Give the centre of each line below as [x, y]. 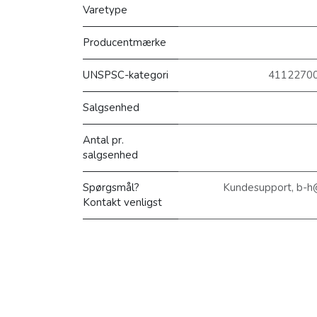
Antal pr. [103, 140]
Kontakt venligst [122, 202]
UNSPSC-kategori [126, 75]
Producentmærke [125, 42]
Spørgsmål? [111, 188]
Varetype [105, 10]
